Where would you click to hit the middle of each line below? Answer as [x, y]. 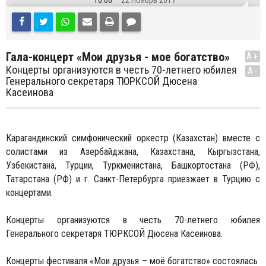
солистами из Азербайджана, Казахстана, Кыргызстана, [133, 152]
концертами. [29, 193]
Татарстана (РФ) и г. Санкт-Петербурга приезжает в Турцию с [133, 179]
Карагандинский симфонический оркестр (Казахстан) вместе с [133, 138]
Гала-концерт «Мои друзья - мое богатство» [118, 57]
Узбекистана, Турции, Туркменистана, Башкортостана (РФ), [133, 165]
